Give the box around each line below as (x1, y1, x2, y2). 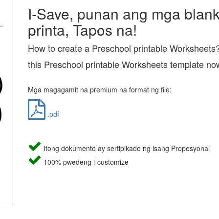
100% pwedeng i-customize (41, 157, 129, 167)
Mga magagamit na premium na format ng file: (27, 85, 172, 94)
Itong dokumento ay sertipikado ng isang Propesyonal (41, 143, 210, 153)
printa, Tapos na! (27, 19, 137, 40)
